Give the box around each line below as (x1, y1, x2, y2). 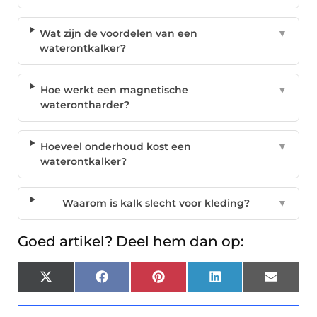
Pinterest (163, 275, 212, 288)
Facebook (107, 275, 158, 288)
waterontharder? (40, 98, 129, 112)
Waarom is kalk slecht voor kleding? (62, 197, 250, 210)
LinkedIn (220, 275, 267, 288)
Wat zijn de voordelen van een (40, 27, 198, 40)
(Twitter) (51, 284, 96, 298)
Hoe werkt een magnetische (40, 83, 188, 97)
